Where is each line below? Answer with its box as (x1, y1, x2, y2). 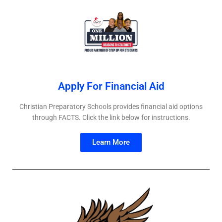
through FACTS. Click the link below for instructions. (32, 113, 190, 121)
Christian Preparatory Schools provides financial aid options (19, 102, 203, 111)
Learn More (92, 137, 130, 147)
